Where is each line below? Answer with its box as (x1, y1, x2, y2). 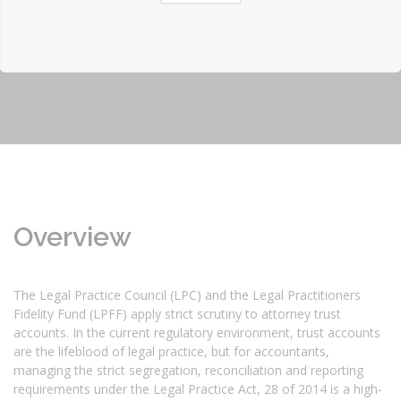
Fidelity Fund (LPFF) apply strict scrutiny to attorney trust (13, 304, 341, 322)
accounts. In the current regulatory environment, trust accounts (13, 323, 380, 341)
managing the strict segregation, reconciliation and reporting (13, 361, 363, 379)
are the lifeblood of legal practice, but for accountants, (13, 342, 329, 360)
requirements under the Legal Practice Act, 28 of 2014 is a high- (13, 380, 382, 397)
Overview (13, 220, 138, 252)
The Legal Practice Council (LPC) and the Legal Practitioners (13, 286, 361, 303)
